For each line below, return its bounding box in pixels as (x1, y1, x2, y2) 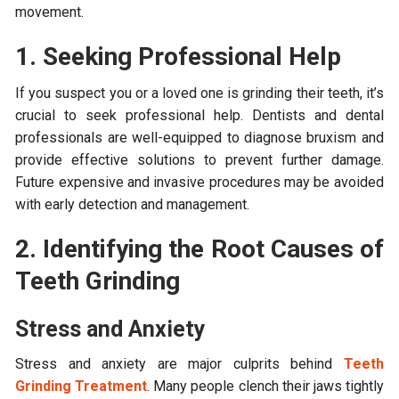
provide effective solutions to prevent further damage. (15, 151, 384, 168)
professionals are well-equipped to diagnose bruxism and (15, 128, 384, 146)
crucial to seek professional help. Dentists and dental (15, 106, 384, 124)
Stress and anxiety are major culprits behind (15, 354, 344, 372)
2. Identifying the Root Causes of (15, 233, 384, 264)
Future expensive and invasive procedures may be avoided (15, 173, 384, 191)
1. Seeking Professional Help (15, 41, 342, 71)
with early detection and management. (15, 195, 250, 213)
